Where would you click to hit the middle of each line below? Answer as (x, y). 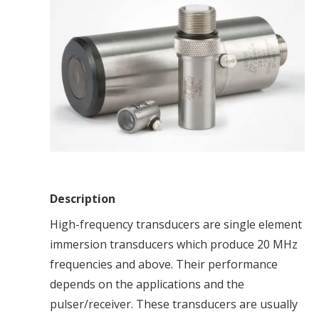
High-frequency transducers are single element (176, 225)
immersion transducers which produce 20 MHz (174, 245)
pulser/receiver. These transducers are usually (174, 304)
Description (84, 199)
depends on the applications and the (147, 284)
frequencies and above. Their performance (164, 265)
